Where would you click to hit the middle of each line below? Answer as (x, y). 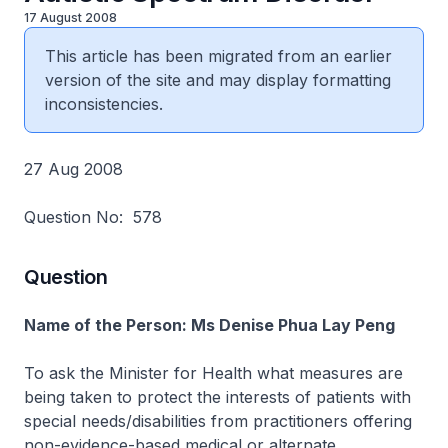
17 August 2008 (70, 17)
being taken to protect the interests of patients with (217, 397)
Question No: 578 (98, 217)
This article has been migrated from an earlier (218, 56)
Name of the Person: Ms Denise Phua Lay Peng (209, 325)
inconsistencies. (104, 104)
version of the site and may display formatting (218, 80)
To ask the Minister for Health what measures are (213, 373)
